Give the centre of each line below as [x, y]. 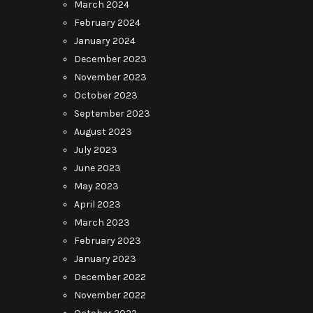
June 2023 [97, 168]
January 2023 [105, 259]
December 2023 [110, 59]
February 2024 [107, 23]
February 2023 [108, 241]
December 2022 [110, 277]
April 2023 [97, 204]
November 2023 [110, 77]
